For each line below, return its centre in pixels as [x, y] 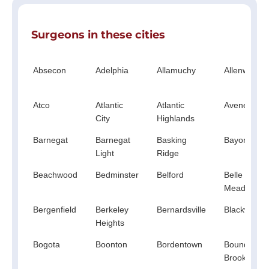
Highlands [176, 118]
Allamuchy [176, 70]
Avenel [237, 105]
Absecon [50, 70]
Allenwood [243, 70]
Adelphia [112, 70]
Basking [172, 140]
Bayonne [241, 140]
